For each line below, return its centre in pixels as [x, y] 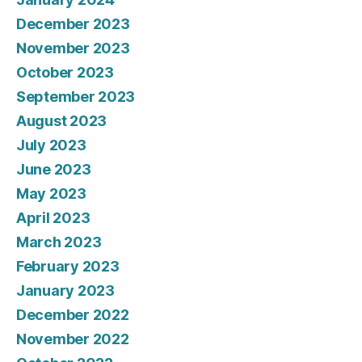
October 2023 [65, 73]
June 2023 [54, 170]
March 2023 [59, 242]
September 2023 [76, 97]
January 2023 [65, 291]
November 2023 [73, 48]
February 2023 [68, 267]
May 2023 [51, 194]
